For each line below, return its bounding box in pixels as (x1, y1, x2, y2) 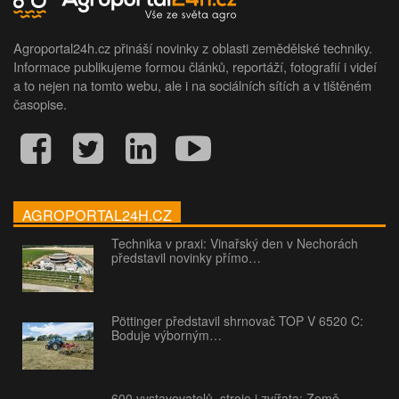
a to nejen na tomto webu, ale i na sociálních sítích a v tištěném (13, 76, 371, 95)
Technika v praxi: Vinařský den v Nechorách (111, 233, 358, 252)
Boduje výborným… (111, 325, 222, 344)
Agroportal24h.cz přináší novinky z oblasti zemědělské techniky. (13, 38, 372, 58)
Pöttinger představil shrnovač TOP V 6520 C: (111, 311, 363, 330)
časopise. (13, 94, 67, 114)
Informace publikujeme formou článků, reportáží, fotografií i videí (13, 57, 377, 77)
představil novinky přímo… (111, 248, 261, 266)
